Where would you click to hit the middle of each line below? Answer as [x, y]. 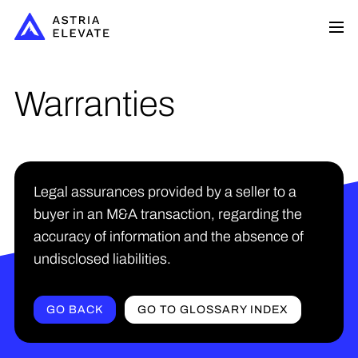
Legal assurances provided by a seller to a [165, 192]
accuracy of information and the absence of [169, 237]
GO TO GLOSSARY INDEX [213, 310]
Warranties [95, 104]
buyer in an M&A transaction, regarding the [168, 214]
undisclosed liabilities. [102, 259]
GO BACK [75, 310]
